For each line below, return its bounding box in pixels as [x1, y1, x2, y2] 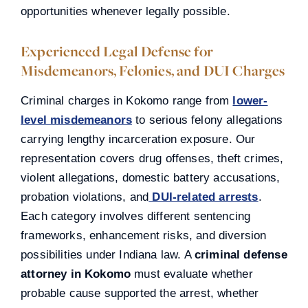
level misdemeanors [21, 113, 133, 126]
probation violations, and [21, 190, 149, 203]
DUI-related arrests [148, 190, 258, 203]
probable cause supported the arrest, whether [21, 286, 259, 300]
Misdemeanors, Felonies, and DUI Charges [21, 60, 285, 80]
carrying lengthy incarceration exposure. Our [21, 132, 256, 146]
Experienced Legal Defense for [21, 41, 213, 61]
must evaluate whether [131, 267, 253, 280]
